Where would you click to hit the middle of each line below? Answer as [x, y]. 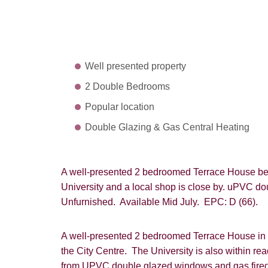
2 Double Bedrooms [127, 87]
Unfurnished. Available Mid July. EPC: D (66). [159, 202]
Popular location [120, 107]
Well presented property [135, 66]
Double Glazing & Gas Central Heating [167, 127]
